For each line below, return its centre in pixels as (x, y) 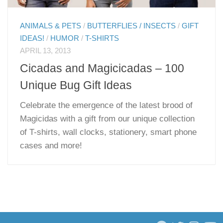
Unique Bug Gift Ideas (76, 85)
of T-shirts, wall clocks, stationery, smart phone (109, 132)
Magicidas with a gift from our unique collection (108, 118)
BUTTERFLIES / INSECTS (132, 26)
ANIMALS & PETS (51, 26)
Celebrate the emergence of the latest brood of (107, 105)
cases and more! (51, 145)
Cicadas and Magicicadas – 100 (102, 68)
